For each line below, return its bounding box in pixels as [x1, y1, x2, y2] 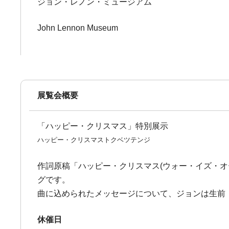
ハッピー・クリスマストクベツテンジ [37, 136, 151, 144]
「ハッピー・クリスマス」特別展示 [37, 122, 169, 130]
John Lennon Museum [37, 24, 119, 32]
